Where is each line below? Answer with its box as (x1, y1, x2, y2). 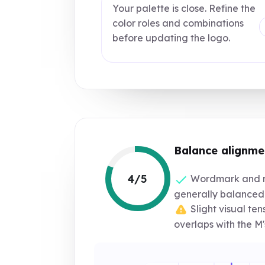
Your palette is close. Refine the (112, 2, 256, 14)
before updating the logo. (112, 31, 230, 44)
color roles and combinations (112, 17, 244, 29)
